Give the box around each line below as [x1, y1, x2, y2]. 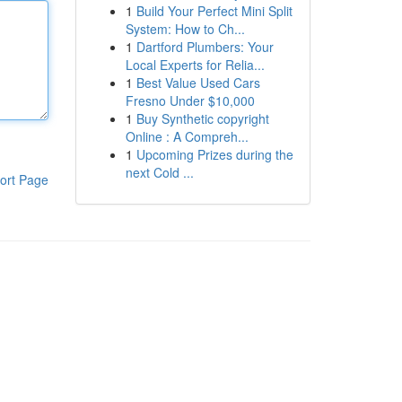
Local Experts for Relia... [125, 56, 265, 74]
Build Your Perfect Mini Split [135, 2, 293, 20]
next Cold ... [125, 163, 194, 181]
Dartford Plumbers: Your [135, 38, 274, 56]
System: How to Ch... [125, 20, 245, 38]
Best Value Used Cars [135, 74, 260, 92]
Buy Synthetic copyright [135, 109, 269, 127]
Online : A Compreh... [125, 127, 249, 145]
